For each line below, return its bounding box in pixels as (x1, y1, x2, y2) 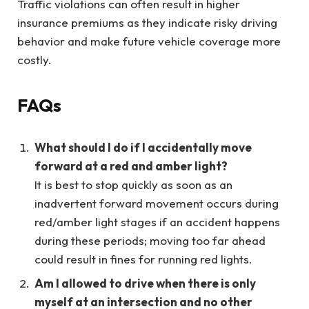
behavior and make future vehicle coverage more (17, 33, 281, 48)
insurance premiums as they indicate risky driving (17, 14, 277, 30)
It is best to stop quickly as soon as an (34, 177, 232, 192)
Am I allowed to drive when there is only (34, 275, 256, 290)
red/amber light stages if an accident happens (34, 215, 280, 230)
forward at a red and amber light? (34, 159, 228, 174)
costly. (17, 52, 52, 67)
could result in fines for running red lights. (34, 252, 252, 267)
